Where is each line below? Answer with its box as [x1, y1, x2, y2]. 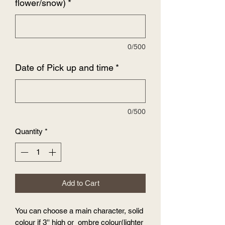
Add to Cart [61, 179, 99, 188]
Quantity [15, 127, 43, 136]
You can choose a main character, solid [15, 206, 143, 215]
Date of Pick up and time [15, 62, 114, 73]
